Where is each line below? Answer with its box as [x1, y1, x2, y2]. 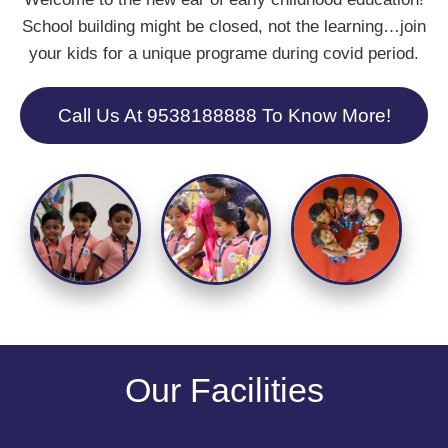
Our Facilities [124, 370, 324, 409]
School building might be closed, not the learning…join [22, 16, 426, 36]
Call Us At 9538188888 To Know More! [57, 104, 391, 126]
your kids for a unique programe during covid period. [29, 43, 419, 63]
